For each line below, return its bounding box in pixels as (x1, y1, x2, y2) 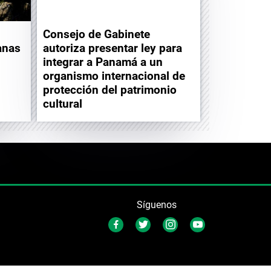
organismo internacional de (43, 68, 185, 83)
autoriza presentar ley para (43, 41, 182, 55)
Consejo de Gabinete (43, 27, 150, 41)
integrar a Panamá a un (43, 54, 163, 69)
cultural (43, 96, 82, 111)
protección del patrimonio (43, 82, 177, 97)
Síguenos (137, 198, 177, 211)
